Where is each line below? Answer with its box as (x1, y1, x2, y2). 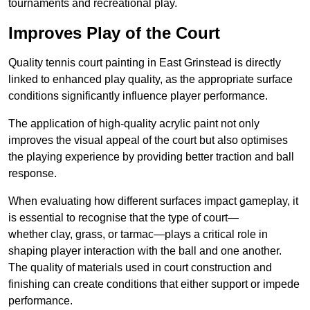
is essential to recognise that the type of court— (8, 212, 239, 224)
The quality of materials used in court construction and (8, 262, 272, 274)
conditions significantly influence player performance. (8, 90, 268, 102)
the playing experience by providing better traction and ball (8, 151, 294, 163)
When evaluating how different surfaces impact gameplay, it (8, 195, 298, 208)
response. (8, 167, 57, 180)
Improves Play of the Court (8, 24, 220, 43)
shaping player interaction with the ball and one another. (8, 245, 282, 257)
